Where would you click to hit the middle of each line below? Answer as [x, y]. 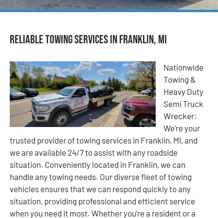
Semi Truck [183, 103]
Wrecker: [180, 116]
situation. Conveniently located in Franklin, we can [98, 164]
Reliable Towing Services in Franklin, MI [88, 39]
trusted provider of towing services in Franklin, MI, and [104, 140]
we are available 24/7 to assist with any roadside [94, 152]
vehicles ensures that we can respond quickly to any [100, 189]
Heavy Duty [183, 91]
